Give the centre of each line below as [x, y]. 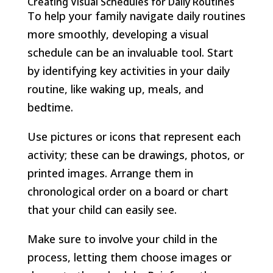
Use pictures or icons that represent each [134, 136]
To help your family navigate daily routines [136, 16]
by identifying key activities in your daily [128, 70]
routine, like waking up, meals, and [115, 89]
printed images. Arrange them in [110, 173]
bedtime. [50, 107]
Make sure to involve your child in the [122, 239]
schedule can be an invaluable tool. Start [130, 52]
